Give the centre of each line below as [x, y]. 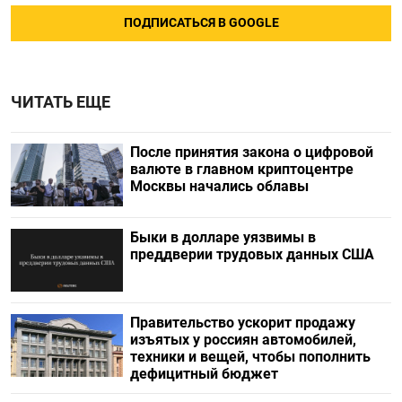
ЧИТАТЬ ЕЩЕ [61, 102]
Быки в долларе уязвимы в [223, 237]
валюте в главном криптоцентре [241, 169]
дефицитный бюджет [204, 374]
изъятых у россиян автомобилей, [243, 340]
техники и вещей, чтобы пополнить [250, 357]
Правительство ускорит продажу [242, 323]
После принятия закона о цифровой [251, 152]
